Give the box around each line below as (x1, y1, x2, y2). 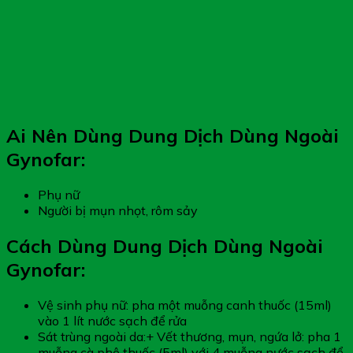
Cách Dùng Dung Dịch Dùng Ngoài (6, 233, 323, 258)
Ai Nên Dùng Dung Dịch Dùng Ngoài (6, 123, 339, 147)
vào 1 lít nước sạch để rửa (38, 312, 187, 329)
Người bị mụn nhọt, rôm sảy (38, 202, 198, 218)
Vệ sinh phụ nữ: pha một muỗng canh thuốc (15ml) (38, 296, 332, 313)
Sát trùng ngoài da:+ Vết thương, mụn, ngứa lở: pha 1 (38, 328, 341, 344)
